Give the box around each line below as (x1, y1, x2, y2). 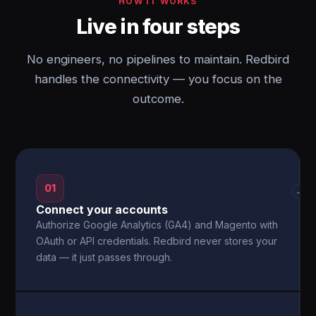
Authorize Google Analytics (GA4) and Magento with (36, 219, 279, 231)
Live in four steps (75, 14, 241, 39)
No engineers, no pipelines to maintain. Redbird (27, 52, 289, 66)
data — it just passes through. (36, 251, 173, 263)
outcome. (132, 92, 184, 106)
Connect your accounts (36, 202, 169, 217)
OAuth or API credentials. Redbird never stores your (36, 235, 278, 247)
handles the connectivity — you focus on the (34, 72, 282, 86)
